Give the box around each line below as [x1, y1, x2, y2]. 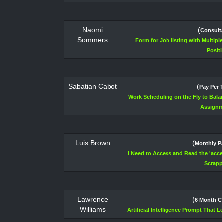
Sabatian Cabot [68, 82, 117, 90]
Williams [80, 205, 106, 213]
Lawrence [77, 195, 108, 203]
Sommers [77, 36, 108, 44]
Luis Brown [75, 139, 110, 147]
